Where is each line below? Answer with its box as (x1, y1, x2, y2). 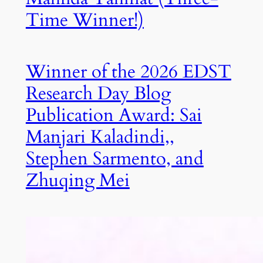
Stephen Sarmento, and (25, 146, 204, 171)
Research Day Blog (25, 81, 171, 106)
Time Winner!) (25, 7, 144, 32)
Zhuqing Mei (25, 168, 130, 193)
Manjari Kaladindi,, (25, 124, 174, 150)
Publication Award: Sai (25, 103, 202, 128)
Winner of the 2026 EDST (25, 59, 231, 85)
